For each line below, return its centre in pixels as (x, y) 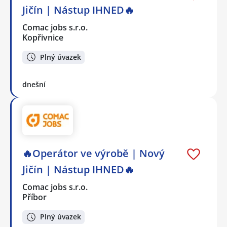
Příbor (34, 197)
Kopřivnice (43, 37)
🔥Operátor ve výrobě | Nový (93, 153)
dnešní (34, 85)
